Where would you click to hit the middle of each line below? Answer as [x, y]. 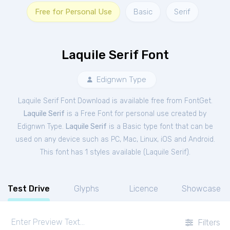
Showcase [201, 189]
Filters [208, 222]
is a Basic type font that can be [160, 127]
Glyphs [86, 189]
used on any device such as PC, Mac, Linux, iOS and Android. [115, 139]
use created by [181, 114]
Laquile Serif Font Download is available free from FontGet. [115, 101]
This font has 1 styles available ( [93, 152]
